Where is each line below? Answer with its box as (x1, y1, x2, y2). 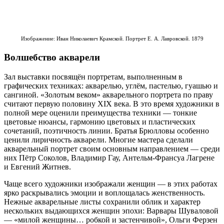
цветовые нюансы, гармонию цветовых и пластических (4, 117, 195, 126)
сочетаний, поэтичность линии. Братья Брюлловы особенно (4, 126, 209, 135)
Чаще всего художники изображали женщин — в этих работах (4, 179, 217, 188)
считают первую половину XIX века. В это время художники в (4, 99, 219, 108)
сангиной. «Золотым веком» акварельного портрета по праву (4, 90, 213, 99)
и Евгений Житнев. (4, 162, 71, 171)
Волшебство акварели (4, 52, 100, 63)
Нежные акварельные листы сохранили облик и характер (4, 197, 200, 206)
